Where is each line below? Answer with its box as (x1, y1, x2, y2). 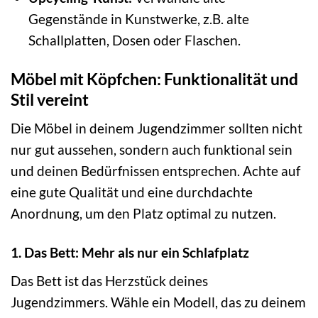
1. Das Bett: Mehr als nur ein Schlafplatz (11, 244, 249, 261)
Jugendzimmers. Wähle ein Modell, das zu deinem (11, 293, 306, 310)
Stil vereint (11, 89, 89, 109)
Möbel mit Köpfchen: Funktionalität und (11, 68, 298, 89)
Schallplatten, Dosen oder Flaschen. (28, 31, 241, 48)
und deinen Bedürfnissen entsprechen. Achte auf (11, 163, 300, 180)
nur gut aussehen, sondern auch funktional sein (11, 141, 292, 158)
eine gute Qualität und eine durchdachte (11, 184, 253, 201)
